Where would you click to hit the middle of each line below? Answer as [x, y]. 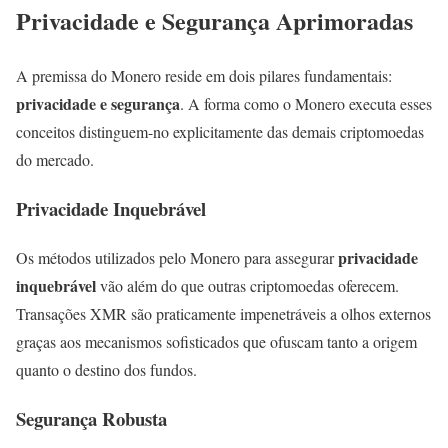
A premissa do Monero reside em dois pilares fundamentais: [204, 76]
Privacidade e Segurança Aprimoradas [214, 21]
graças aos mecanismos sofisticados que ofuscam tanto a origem [216, 341]
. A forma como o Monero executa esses [306, 104]
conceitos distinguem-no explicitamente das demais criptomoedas [220, 132]
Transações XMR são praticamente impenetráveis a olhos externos [223, 313]
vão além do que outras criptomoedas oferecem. [247, 285]
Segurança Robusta [91, 418]
